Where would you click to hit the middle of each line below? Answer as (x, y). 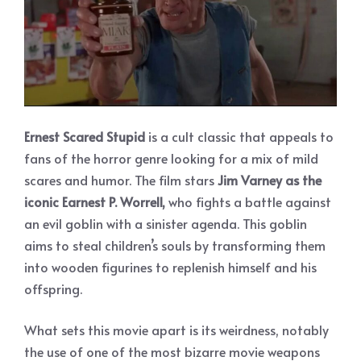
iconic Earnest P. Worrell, (95, 201)
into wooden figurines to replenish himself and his (170, 266)
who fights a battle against (248, 201)
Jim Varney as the (270, 179)
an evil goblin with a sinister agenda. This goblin (166, 223)
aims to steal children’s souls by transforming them (175, 245)
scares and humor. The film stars (121, 179)
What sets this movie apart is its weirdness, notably (176, 329)
